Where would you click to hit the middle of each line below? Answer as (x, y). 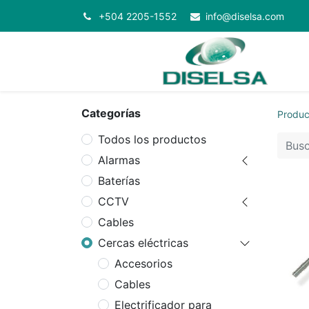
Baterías (119, 181)
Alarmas (119, 160)
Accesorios (143, 264)
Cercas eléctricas (143, 243)
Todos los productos (152, 140)
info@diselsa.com (245, 17)
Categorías (111, 113)
